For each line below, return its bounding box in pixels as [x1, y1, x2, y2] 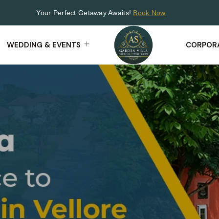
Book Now [133, 8, 166, 17]
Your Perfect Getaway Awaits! [36, 8, 133, 17]
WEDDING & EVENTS [7, 40, 81, 50]
